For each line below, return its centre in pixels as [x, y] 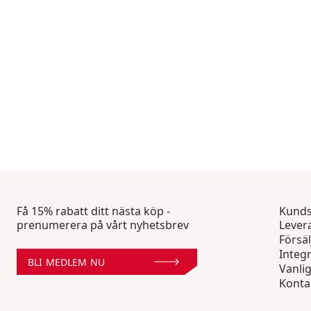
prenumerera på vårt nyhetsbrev [103, 225]
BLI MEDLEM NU [66, 262]
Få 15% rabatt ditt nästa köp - [93, 211]
